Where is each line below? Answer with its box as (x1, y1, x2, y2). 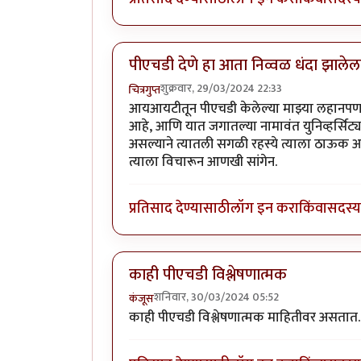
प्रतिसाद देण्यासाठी (129, 195, 230, 221)
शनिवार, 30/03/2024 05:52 (154, 288, 279, 307)
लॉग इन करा (230, 195, 299, 221)
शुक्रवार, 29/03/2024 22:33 (160, 78, 282, 98)
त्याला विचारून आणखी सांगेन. (129, 150, 277, 173)
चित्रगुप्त (129, 80, 160, 99)
